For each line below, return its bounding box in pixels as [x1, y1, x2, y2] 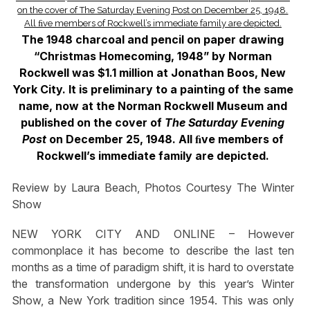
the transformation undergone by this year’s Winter [11, 277, 295, 291]
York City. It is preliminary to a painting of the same [12, 82, 293, 96]
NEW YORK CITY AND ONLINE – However [11, 227, 295, 241]
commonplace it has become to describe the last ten [11, 244, 295, 258]
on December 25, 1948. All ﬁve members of [46, 131, 284, 146]
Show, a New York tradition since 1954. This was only [11, 293, 295, 308]
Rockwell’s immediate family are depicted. [36, 148, 269, 163]
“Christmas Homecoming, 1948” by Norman [33, 48, 272, 63]
